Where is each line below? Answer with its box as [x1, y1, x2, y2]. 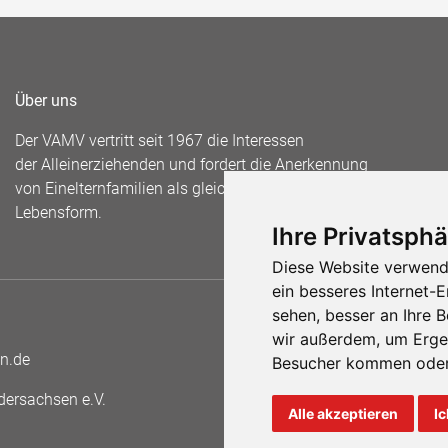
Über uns [15, 91, 77, 110]
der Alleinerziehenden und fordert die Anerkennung [15, 155, 368, 174]
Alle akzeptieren [288, 405, 398, 422]
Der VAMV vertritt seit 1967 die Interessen [15, 131, 304, 150]
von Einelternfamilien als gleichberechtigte [15, 179, 312, 198]
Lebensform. [15, 203, 102, 222]
